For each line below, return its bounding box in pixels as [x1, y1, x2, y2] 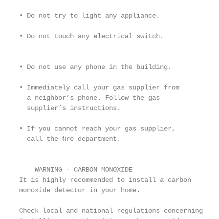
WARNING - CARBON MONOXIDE [19, 166, 132, 174]
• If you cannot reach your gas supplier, [19, 125, 175, 132]
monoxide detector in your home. [19, 186, 140, 194]
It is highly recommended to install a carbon [19, 176, 191, 184]
